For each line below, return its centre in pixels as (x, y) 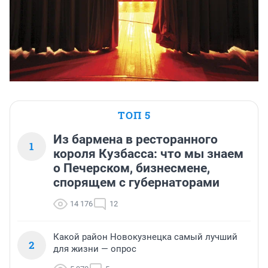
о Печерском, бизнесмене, (132, 168)
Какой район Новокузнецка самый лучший (145, 237)
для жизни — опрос (95, 249)
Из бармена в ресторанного (135, 139)
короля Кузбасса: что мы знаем (148, 153)
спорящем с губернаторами (136, 182)
